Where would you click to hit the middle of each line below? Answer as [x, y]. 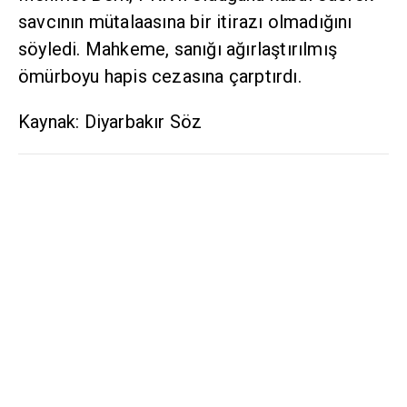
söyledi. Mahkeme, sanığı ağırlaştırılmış [178, 50]
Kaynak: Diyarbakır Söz [110, 122]
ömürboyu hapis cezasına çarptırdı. [160, 77]
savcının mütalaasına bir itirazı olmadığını [185, 22]
